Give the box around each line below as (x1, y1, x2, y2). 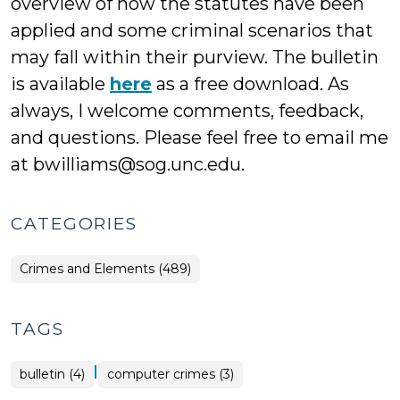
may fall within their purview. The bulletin (11, 46, 379, 68)
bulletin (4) (20, 366, 85, 382)
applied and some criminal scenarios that (11, 20, 373, 41)
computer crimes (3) (107, 366, 234, 382)
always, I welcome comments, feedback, (11, 100, 363, 121)
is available (11, 73, 110, 95)
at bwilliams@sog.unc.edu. (11, 154, 245, 175)
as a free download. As (152, 73, 349, 95)
